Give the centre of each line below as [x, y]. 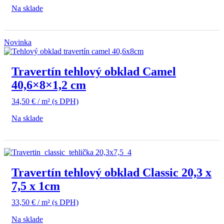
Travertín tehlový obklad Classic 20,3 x [111, 173]
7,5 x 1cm [36, 186]
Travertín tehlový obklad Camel [94, 72]
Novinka [18, 42]
